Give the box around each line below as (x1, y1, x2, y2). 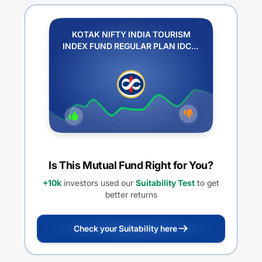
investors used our (61, 177, 133, 188)
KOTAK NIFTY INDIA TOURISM (71, 29, 191, 39)
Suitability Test (136, 177, 195, 188)
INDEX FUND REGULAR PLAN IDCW (63, 40, 199, 51)
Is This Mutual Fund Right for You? (49, 158, 213, 171)
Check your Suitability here (73, 223, 177, 233)
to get (195, 177, 219, 188)
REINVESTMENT (99, 52, 163, 63)
